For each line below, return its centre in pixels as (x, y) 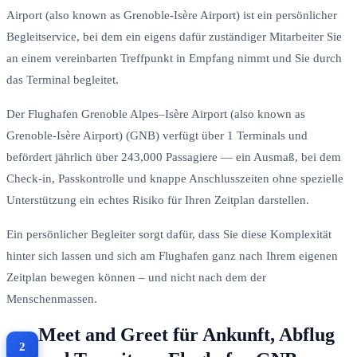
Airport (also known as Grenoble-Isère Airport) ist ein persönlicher (172, 15)
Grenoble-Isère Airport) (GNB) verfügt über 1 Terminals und (157, 135)
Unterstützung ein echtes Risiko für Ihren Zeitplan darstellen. (158, 200)
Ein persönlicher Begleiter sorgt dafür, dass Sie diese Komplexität (169, 234)
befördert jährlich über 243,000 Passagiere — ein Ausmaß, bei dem (174, 157)
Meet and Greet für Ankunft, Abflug (186, 334)
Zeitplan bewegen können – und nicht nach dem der (136, 277)
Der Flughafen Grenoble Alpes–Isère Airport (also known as (156, 114)
